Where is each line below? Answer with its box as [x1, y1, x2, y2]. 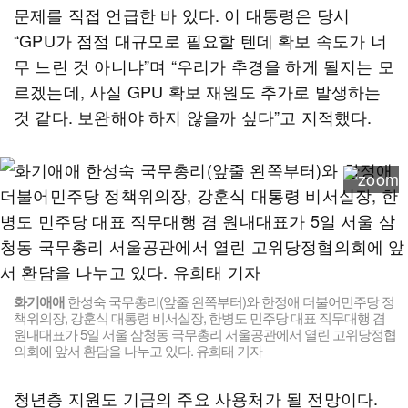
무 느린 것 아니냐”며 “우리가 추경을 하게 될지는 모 [14, 54, 395, 77]
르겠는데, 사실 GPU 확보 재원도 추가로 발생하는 [14, 79, 382, 103]
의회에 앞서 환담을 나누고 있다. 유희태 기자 [14, 341, 262, 360]
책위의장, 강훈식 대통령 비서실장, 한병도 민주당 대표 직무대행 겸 [14, 308, 385, 327]
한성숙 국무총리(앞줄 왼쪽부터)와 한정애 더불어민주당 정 [65, 291, 394, 311]
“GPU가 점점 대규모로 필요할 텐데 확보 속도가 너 [14, 28, 387, 52]
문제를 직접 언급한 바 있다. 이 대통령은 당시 [14, 3, 351, 26]
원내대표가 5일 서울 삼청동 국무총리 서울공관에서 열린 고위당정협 [14, 324, 396, 343]
